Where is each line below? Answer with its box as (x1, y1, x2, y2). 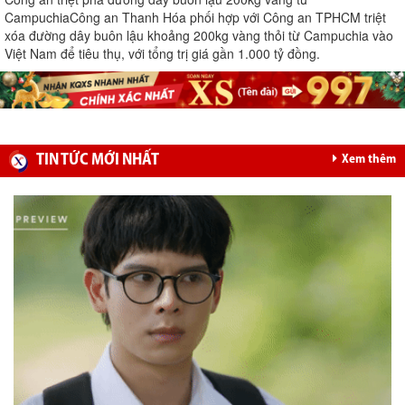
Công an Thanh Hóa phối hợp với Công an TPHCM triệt (70, 8, 386, 27)
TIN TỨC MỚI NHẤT (36, 152, 159, 170)
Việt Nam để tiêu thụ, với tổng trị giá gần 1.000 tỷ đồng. (5, 44, 320, 63)
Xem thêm (342, 153, 396, 167)
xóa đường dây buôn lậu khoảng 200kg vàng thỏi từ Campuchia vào (5, 26, 393, 45)
